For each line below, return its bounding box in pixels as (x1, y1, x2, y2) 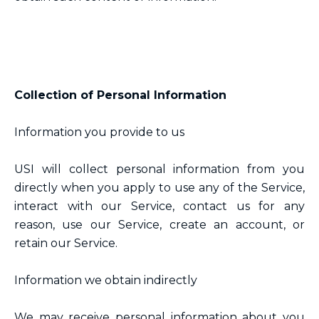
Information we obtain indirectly (14, 273, 197, 287)
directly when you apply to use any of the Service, (14, 181, 305, 194)
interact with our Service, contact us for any (14, 199, 305, 213)
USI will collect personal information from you (14, 162, 305, 176)
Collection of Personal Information (14, 88, 226, 102)
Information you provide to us (14, 125, 184, 139)
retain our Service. (14, 236, 117, 250)
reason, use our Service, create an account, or (14, 218, 305, 231)
